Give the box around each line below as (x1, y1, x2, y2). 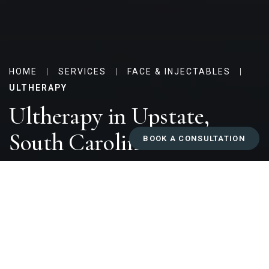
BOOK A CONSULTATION (143, 134, 246, 143)
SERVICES (58, 67, 106, 76)
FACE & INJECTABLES (127, 67, 231, 76)
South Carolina (9, 128, 150, 157)
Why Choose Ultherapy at (9, 239, 228, 265)
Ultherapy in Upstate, (9, 101, 210, 130)
